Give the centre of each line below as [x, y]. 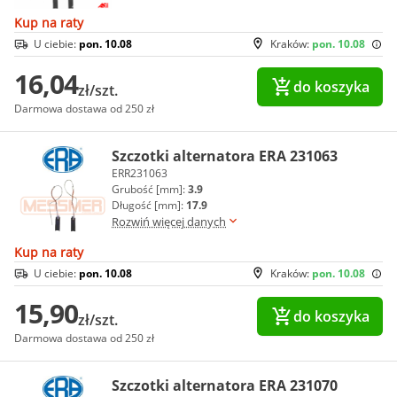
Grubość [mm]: [150, 190]
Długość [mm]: [149, 206]
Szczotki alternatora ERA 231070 [225, 385]
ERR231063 [140, 174]
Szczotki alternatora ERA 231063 [225, 156]
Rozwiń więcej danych [169, 222]
